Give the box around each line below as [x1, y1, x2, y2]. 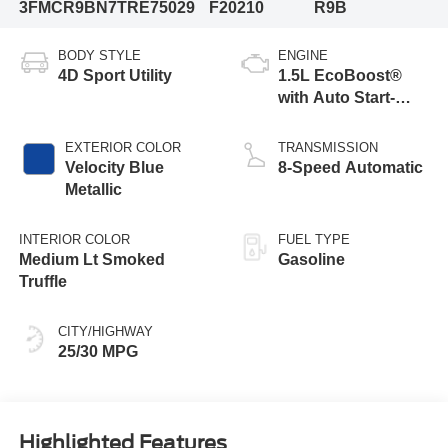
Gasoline [278, 250, 345, 268]
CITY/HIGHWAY [57, 323, 153, 339]
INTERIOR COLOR [18, 231, 130, 247]
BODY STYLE [57, 47, 141, 63]
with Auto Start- [278, 88, 395, 106]
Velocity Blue [64, 158, 164, 176]
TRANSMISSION [278, 139, 378, 155]
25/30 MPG [57, 342, 138, 360]
